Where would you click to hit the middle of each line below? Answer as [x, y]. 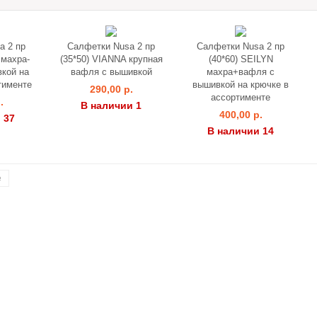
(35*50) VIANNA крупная [111, 59]
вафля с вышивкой [111, 72]
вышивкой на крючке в [241, 85]
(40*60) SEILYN [241, 59]
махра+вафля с [241, 72]
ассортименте [241, 97]
